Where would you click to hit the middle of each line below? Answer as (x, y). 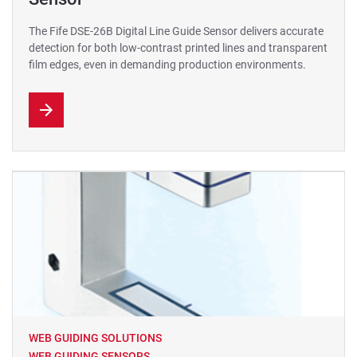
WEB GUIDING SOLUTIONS (95, 338)
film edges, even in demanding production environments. (167, 65)
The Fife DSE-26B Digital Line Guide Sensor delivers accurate (176, 31)
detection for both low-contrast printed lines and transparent (178, 48)
